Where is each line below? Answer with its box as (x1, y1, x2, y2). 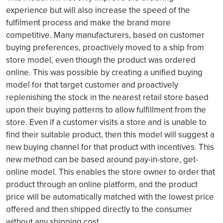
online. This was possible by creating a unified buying (6, 66, 203, 78)
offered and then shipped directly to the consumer (6, 203, 192, 215)
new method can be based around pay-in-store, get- (6, 153, 198, 165)
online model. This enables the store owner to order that (6, 165, 215, 178)
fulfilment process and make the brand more (6, 16, 171, 28)
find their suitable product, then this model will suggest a (6, 128, 215, 140)
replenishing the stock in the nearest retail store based (6, 91, 209, 103)
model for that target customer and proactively (6, 78, 178, 91)
